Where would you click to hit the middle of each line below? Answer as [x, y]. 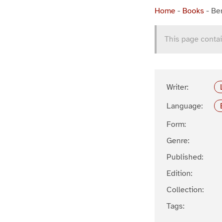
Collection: [185, 190]
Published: [185, 157]
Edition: [179, 174]
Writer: [177, 87]
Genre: [178, 141]
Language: [185, 106]
